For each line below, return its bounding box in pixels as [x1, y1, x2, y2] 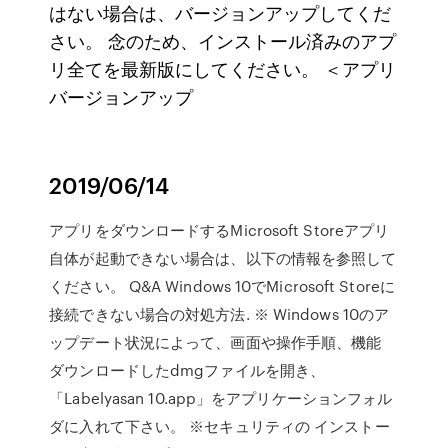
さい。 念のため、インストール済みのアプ [49, 27, 397, 53]
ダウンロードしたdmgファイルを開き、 [49, 359, 326, 381]
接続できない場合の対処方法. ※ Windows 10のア [49, 303, 390, 325]
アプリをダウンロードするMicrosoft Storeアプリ [49, 219, 390, 241]
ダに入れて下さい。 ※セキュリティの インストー [49, 415, 390, 437]
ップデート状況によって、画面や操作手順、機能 [49, 331, 386, 353]
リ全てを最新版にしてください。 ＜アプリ [49, 55, 397, 81]
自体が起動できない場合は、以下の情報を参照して [49, 247, 397, 269]
